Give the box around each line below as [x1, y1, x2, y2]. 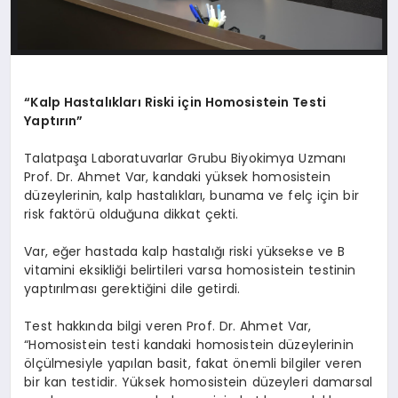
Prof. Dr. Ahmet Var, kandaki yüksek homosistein [24, 167, 330, 186]
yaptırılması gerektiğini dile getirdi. [24, 279, 241, 298]
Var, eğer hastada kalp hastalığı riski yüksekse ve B [24, 242, 346, 260]
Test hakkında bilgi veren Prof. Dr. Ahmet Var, [24, 316, 312, 335]
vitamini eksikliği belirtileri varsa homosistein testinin [24, 260, 356, 279]
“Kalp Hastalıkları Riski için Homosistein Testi [24, 92, 327, 111]
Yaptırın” [24, 111, 84, 130]
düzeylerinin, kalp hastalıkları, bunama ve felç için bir [24, 186, 359, 204]
